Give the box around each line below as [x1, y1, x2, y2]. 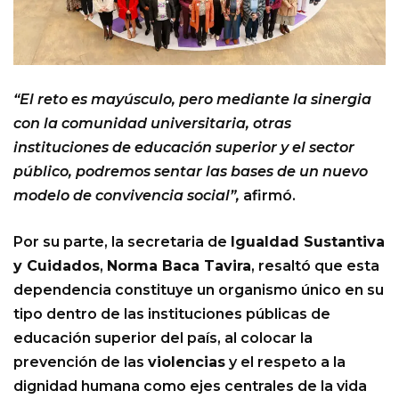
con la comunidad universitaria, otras [13, 115, 291, 133]
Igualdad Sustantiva [231, 233, 385, 251]
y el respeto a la [225, 354, 346, 371]
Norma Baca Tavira [107, 257, 251, 275]
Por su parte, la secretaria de [13, 233, 231, 251]
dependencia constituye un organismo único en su [13, 281, 384, 299]
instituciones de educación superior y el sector [13, 139, 354, 157]
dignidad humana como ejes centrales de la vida [13, 378, 367, 395]
